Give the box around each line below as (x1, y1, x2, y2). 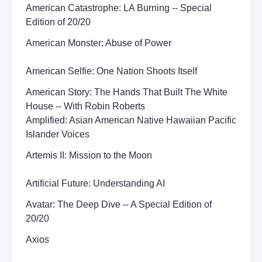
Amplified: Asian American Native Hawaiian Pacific (26, 115, 236, 125)
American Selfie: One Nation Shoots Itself (26, 66, 197, 76)
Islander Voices (26, 129, 89, 139)
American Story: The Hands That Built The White (26, 87, 227, 97)
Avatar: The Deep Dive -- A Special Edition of (26, 199, 212, 209)
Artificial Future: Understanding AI (26, 178, 165, 188)
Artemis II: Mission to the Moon (26, 150, 152, 160)
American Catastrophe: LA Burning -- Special (26, 3, 212, 13)
